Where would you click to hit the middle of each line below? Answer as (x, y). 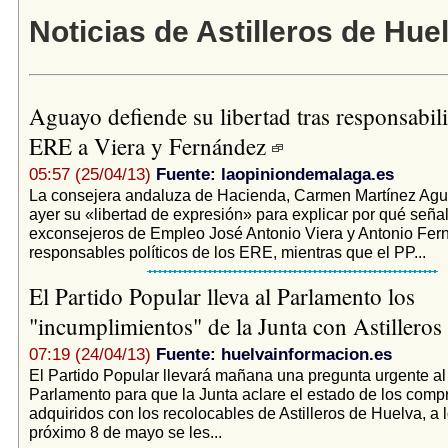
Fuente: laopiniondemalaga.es (274, 174)
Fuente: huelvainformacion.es (273, 354)
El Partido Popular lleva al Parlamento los (221, 295)
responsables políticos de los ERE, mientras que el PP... (227, 251)
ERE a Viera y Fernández (150, 145)
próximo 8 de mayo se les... (125, 431)
